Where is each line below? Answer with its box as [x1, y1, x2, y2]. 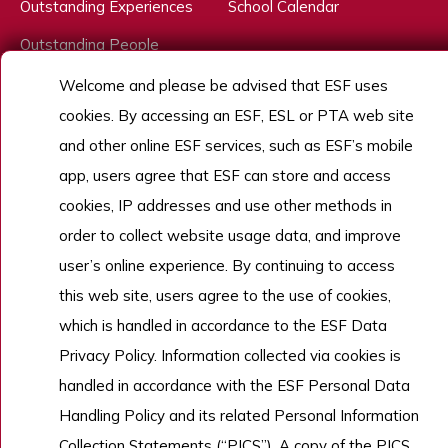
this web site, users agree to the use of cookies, [59, 286, 391, 305]
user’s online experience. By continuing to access [59, 256, 395, 275]
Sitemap [20, 221, 72, 237]
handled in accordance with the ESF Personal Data [59, 376, 410, 395]
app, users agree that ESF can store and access [59, 166, 391, 185]
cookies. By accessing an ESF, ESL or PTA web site [59, 106, 414, 125]
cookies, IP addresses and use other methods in [59, 196, 392, 215]
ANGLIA [335, 200, 381, 216]
